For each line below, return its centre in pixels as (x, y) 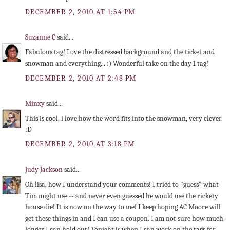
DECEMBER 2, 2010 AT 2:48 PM (81, 78)
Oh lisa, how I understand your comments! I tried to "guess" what (122, 185)
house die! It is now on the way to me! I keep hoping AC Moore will (123, 207)
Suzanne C (41, 37)
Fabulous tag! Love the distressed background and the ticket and (120, 52)
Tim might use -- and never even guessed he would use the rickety (122, 196)
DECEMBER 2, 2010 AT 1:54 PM (80, 12)
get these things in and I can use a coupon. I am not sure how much (124, 219)
